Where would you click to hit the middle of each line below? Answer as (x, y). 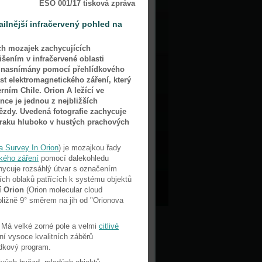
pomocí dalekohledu (74, 158)
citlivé (109, 226)
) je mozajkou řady (90, 148)
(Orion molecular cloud (63, 190)
